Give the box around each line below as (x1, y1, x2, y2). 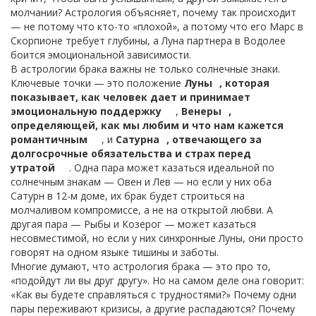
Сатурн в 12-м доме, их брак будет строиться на (11, 189, 245, 202)
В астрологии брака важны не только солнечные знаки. (11, 62, 280, 75)
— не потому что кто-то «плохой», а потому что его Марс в (11, 20, 303, 33)
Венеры (181, 104, 221, 118)
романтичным (11, 133, 87, 146)
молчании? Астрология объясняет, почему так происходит (11, 6, 296, 19)
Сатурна (116, 133, 159, 146)
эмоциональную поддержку (11, 104, 162, 118)
